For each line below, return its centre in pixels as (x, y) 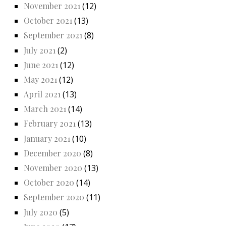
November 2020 (53, 168)
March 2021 (45, 109)
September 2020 (54, 197)
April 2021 (42, 94)
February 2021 (50, 124)
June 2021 (41, 65)
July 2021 (40, 50)
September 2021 (53, 35)
